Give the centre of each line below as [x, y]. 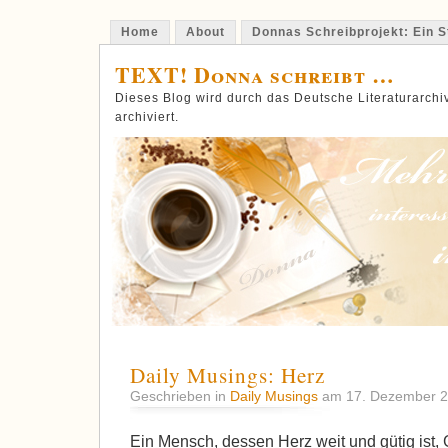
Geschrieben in [180, 396]
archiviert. [147, 117]
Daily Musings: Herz [227, 375]
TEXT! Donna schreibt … [255, 74]
